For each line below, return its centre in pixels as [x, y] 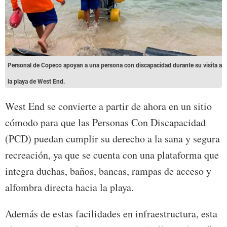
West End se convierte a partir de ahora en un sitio [108, 106]
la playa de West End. [36, 81]
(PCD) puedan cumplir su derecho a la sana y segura [112, 138]
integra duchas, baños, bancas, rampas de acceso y [108, 171]
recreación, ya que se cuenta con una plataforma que [112, 155]
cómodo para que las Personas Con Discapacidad [105, 122]
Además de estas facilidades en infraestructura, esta [111, 213]
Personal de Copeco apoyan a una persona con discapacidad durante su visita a [115, 65]
